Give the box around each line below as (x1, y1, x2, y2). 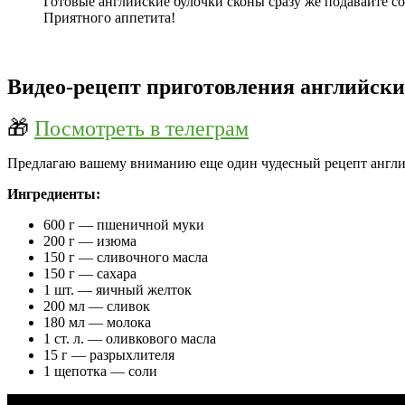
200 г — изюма (43, 233, 137, 250)
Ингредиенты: (7, 186, 100, 202)
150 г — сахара (43, 266, 137, 282)
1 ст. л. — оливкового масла (43, 331, 216, 347)
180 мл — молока (43, 315, 151, 331)
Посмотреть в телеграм (34, 117, 249, 141)
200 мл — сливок (43, 298, 150, 315)
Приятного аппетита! (43, 9, 175, 25)
